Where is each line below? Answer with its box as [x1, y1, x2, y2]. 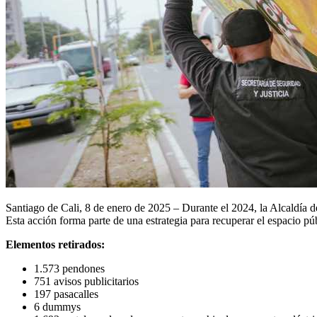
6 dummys [34, 300, 81, 313]
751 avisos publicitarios [34, 275, 139, 287]
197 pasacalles [34, 287, 98, 300]
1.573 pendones [34, 262, 105, 275]
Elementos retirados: [6, 238, 105, 250]
